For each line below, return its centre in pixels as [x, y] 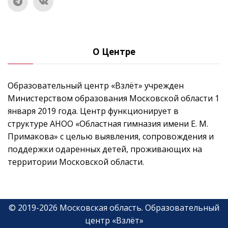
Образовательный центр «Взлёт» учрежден [96, 85]
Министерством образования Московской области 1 [113, 98]
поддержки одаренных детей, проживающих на [105, 149]
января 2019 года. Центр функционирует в [93, 111]
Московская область [101, 208]
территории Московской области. [76, 162]
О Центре [114, 52]
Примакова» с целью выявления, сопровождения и [111, 136]
